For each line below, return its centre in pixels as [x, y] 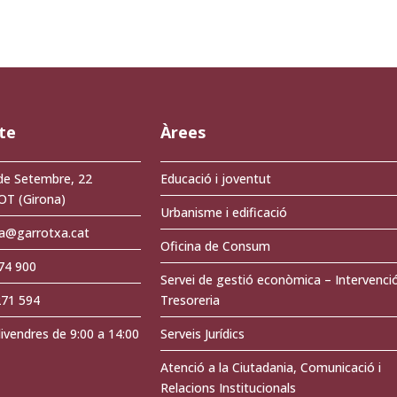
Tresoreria [190, 300]
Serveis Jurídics [202, 334]
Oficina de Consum [215, 246]
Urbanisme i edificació [223, 213]
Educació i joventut [215, 179]
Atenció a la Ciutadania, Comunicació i [270, 368]
